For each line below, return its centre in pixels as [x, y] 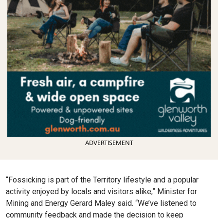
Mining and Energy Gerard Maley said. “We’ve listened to [101, 203]
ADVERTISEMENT [109, 142]
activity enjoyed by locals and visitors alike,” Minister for [101, 191]
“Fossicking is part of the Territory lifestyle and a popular [102, 180]
